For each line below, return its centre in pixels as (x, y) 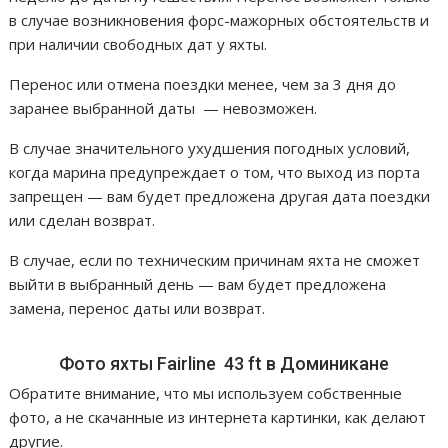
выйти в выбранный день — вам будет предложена (198, 283)
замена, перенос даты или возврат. (137, 307)
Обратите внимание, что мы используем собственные (206, 392)
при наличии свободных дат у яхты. (138, 43)
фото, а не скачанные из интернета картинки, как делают (218, 416)
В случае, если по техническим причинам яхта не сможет (215, 259)
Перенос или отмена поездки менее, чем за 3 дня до (203, 83)
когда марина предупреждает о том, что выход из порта (215, 171)
